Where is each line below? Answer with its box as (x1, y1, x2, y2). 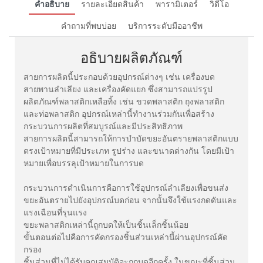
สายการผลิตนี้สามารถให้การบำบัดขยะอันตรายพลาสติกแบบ (23, 133, 238, 144)
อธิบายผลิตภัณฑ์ (80, 48, 183, 67)
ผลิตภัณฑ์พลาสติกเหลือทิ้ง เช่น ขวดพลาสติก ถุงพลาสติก (23, 96, 224, 107)
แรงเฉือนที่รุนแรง (23, 207, 87, 218)
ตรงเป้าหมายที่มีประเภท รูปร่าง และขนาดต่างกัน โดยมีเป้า (23, 146, 234, 157)
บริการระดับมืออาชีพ (127, 20, 203, 31)
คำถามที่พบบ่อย (60, 20, 116, 31)
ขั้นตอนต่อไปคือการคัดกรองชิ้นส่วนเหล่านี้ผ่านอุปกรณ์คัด (23, 232, 228, 243)
